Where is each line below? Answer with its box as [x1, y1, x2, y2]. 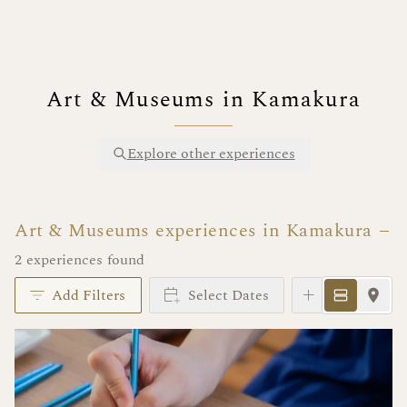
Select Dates [188, 284, 269, 306]
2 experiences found [15, 249, 144, 271]
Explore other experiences [126, 142, 295, 164]
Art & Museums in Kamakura [46, 83, 361, 116]
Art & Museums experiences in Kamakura [15, 217, 372, 244]
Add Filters [52, 284, 125, 306]
